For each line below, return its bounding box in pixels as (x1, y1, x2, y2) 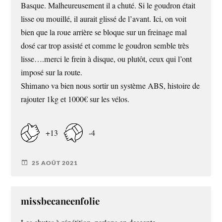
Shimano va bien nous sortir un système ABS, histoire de (21, 80, 200, 92)
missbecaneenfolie (21, 195, 100, 208)
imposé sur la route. (21, 67, 83, 78)
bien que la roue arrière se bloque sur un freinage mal (21, 27, 187, 38)
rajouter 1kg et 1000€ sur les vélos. (21, 94, 130, 105)
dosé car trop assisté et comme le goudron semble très (21, 40, 189, 52)
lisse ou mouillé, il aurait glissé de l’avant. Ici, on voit (21, 13, 187, 25)
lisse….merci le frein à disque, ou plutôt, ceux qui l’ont (21, 54, 192, 65)
